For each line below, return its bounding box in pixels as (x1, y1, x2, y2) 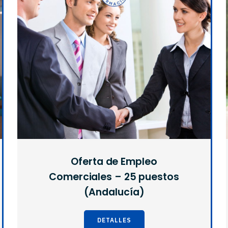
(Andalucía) (83, 185, 145, 199)
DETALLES (97, 216, 131, 224)
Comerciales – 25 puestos (49, 170, 179, 184)
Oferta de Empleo (71, 155, 157, 169)
